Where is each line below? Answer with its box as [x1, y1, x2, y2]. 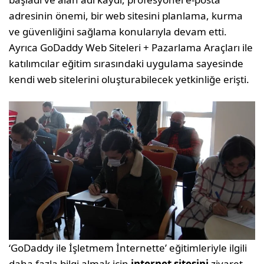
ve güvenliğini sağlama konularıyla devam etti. [9, 24, 227, 38]
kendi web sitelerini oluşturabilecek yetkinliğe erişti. [9, 72, 250, 86]
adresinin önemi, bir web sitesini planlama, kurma [9, 8, 243, 22]
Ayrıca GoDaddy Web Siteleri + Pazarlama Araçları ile [9, 40, 253, 54]
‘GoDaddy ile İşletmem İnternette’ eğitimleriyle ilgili [9, 240, 247, 255]
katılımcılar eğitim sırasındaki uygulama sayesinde [9, 56, 244, 70]
